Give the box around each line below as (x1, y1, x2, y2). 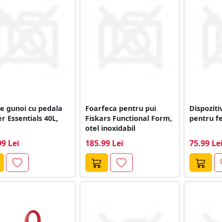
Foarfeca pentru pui (85, 103, 156, 113)
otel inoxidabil (85, 123, 135, 133)
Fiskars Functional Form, (85, 113, 172, 123)
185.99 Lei (85, 137, 123, 149)
